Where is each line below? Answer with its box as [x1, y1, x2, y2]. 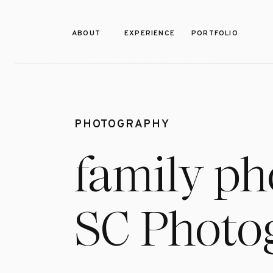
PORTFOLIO [191, 29, 238, 38]
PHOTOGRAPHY [74, 118, 170, 132]
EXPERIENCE [124, 29, 175, 38]
